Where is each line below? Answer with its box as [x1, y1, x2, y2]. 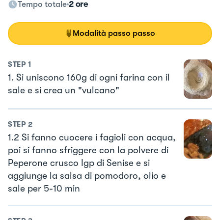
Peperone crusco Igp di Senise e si [8, 158, 150, 169]
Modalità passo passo [73, 28, 155, 38]
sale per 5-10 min [8, 183, 80, 194]
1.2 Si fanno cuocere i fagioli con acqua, [8, 132, 176, 143]
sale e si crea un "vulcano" [8, 84, 119, 96]
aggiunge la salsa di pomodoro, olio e [8, 170, 166, 182]
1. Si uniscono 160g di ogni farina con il [8, 72, 170, 83]
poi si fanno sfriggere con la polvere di [8, 145, 168, 156]
